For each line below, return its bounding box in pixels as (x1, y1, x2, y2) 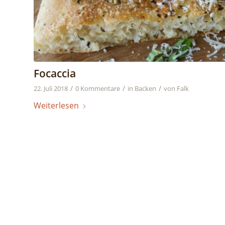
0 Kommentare (75, 83, 120, 93)
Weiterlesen (34, 99, 79, 111)
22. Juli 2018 (34, 83, 68, 93)
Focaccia (34, 66, 76, 80)
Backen (135, 83, 156, 93)
